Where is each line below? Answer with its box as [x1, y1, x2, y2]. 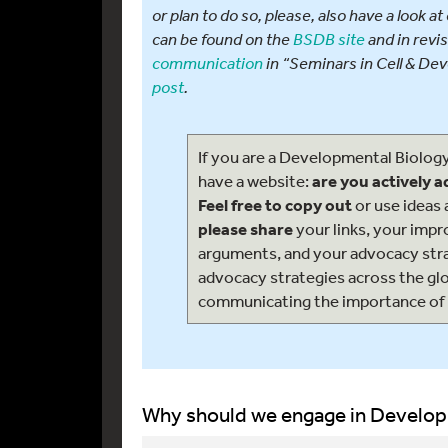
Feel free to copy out [198, 194, 352, 215]
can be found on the [152, 28, 293, 49]
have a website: [198, 170, 312, 191]
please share [198, 218, 293, 239]
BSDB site [293, 28, 365, 49]
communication [152, 52, 263, 73]
